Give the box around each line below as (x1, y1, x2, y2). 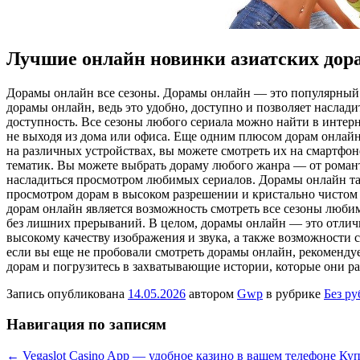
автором (186, 286, 237, 301)
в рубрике (263, 286, 324, 301)
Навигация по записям (6, 316, 166, 333)
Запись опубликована (6, 286, 128, 301)
